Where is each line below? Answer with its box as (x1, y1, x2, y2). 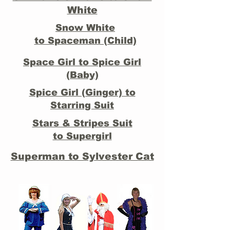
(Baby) (66, 70, 99, 80)
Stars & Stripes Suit (32, 118, 132, 128)
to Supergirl (52, 131, 112, 141)
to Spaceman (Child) (34, 35, 137, 46)
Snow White (55, 23, 115, 33)
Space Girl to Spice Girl (23, 57, 141, 67)
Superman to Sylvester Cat (10, 151, 154, 162)
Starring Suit (50, 100, 114, 110)
